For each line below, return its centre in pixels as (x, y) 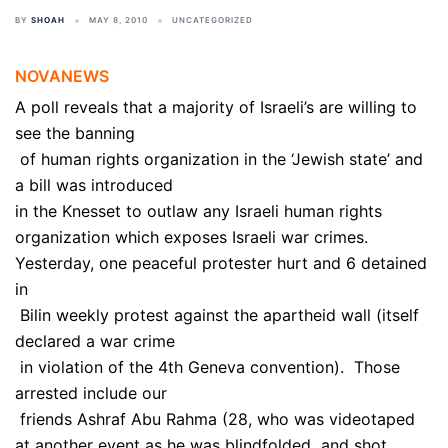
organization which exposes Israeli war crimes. (191, 237)
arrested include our (91, 393)
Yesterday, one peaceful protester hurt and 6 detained (221, 263)
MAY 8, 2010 (118, 20)
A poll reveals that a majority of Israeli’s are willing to (216, 107)
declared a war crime (95, 341)
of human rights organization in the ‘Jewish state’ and (219, 159)
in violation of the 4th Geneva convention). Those (207, 367)
